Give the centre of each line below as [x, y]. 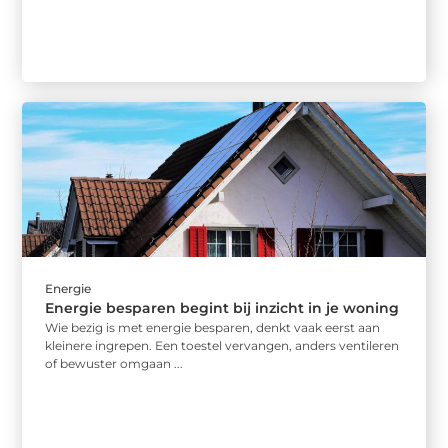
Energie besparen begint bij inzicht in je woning [222, 308]
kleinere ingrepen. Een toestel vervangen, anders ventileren [222, 346]
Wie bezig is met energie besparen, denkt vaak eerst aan [213, 328]
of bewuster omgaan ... [114, 364]
